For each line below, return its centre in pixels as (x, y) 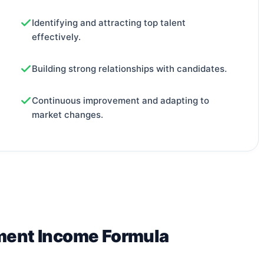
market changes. (67, 114)
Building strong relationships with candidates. (129, 68)
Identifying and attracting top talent (109, 23)
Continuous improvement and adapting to (121, 100)
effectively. (56, 37)
